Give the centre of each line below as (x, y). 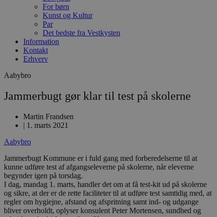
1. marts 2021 (47, 125)
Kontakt (36, 50)
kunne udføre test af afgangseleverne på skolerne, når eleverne (99, 167)
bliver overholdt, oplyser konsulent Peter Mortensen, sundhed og (102, 210)
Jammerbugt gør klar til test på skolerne (97, 96)
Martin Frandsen (48, 116)
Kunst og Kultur (68, 15)
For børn (56, 7)
